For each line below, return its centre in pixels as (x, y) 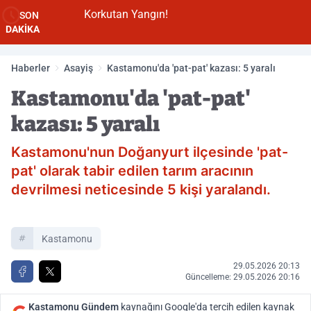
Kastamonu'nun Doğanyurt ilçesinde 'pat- (150, 152)
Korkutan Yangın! (107, 14)
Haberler (31, 68)
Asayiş (78, 68)
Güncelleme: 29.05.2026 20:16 (243, 277)
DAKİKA (23, 29)
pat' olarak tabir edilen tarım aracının (132, 171)
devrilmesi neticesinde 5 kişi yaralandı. (141, 190)
